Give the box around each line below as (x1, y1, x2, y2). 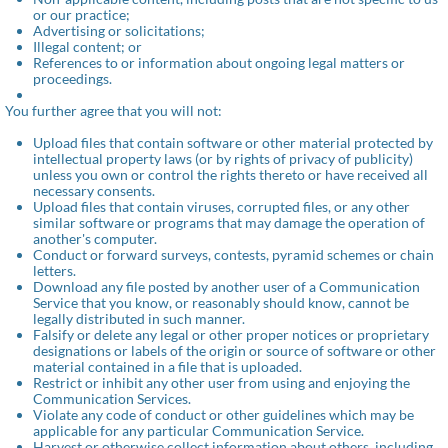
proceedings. (33, 70, 112, 87)
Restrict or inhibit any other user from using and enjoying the (33, 374, 410, 391)
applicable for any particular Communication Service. (33, 422, 364, 439)
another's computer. (33, 230, 157, 247)
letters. (33, 262, 76, 279)
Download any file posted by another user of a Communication (33, 278, 420, 295)
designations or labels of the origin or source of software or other (33, 342, 436, 359)
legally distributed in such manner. (33, 310, 245, 327)
